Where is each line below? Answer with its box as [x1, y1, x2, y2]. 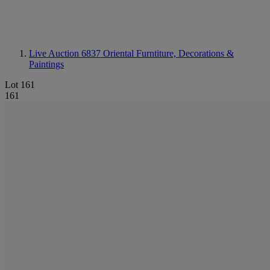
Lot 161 [5, 80, 35, 90]
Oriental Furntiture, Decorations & [103, 48, 234, 58]
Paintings [29, 59, 64, 69]
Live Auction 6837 [29, 48, 103, 58]
